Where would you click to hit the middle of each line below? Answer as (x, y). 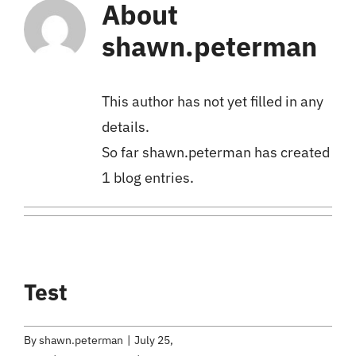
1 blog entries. (147, 177)
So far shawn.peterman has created (215, 152)
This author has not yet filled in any (212, 101)
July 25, (154, 340)
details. (125, 126)
